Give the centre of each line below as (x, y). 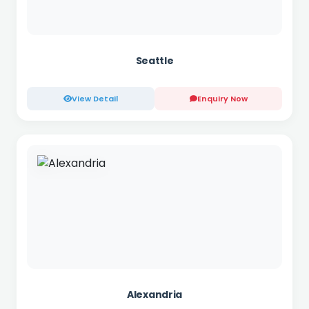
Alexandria (154, 295)
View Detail (95, 99)
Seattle (154, 61)
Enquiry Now (222, 99)
